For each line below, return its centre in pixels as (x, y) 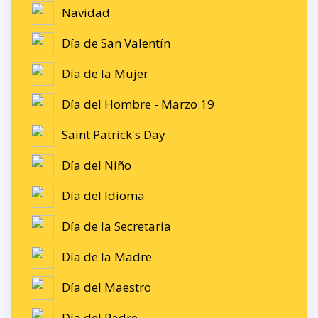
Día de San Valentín (116, 43)
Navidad (86, 13)
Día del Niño (97, 165)
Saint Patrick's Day (114, 135)
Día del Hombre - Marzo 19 (138, 104)
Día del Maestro (106, 287)
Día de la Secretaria (116, 226)
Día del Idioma (103, 196)
